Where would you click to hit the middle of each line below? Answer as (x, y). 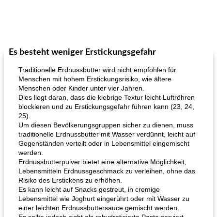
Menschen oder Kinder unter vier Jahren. (81, 88)
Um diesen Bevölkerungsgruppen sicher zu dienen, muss (106, 125)
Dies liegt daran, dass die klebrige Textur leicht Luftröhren (107, 97)
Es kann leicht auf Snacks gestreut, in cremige (89, 189)
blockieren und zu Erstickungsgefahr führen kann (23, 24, (106, 107)
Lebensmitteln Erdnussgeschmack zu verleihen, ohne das (107, 171)
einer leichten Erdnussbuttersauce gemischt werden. (99, 208)
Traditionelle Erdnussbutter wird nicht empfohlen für (97, 70)
